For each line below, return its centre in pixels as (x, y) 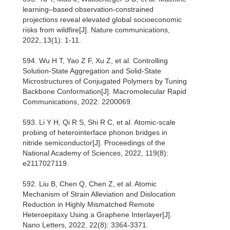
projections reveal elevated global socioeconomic (102, 20)
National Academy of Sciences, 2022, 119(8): (95, 153)
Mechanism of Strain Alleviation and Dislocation (99, 194)
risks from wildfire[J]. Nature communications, (96, 30)
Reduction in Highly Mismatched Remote (89, 205)
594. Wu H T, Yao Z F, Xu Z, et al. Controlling (95, 61)
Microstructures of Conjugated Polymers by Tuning (105, 81)
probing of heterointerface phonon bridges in (95, 133)
